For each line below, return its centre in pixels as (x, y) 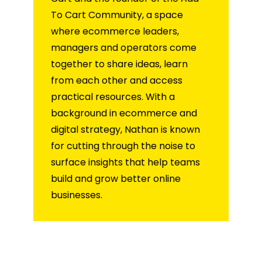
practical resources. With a (113, 97)
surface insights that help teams (125, 163)
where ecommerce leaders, (115, 32)
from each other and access (117, 81)
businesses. (77, 195)
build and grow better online (116, 179)
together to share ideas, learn (119, 64)
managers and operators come (124, 48)
